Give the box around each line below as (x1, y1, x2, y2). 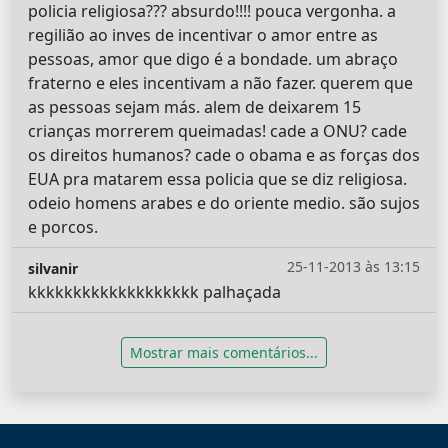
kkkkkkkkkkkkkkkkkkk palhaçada (28, 280, 281, 303)
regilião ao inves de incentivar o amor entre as (28, 23, 378, 46)
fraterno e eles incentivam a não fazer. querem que (28, 71, 413, 94)
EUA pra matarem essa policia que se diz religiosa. (28, 167, 407, 190)
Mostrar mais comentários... (130, 342, 318, 362)
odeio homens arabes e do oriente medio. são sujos (28, 191, 420, 214)
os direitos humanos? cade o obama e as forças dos (28, 143, 420, 166)
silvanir (28, 258, 78, 278)
